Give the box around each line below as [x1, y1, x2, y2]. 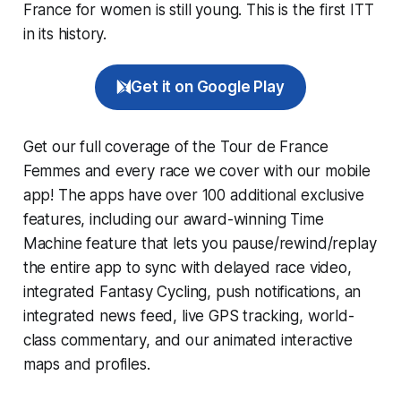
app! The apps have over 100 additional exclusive [22, 185, 364, 204]
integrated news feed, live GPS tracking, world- [22, 306, 354, 325]
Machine [22, 234, 82, 252]
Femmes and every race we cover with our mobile [22, 161, 371, 180]
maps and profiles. [22, 354, 150, 373]
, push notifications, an [207, 282, 362, 301]
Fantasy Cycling [98, 282, 208, 301]
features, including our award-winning [22, 209, 291, 228]
